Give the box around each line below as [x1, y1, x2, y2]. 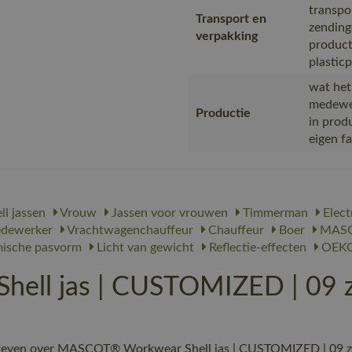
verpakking [196, 30, 258, 42]
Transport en [196, 13, 266, 25]
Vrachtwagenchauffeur [64, 224, 193, 236]
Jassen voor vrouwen [108, 207, 228, 219]
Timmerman [240, 207, 308, 219]
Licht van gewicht [93, 241, 194, 254]
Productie [196, 107, 251, 119]
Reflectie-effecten [206, 241, 306, 254]
